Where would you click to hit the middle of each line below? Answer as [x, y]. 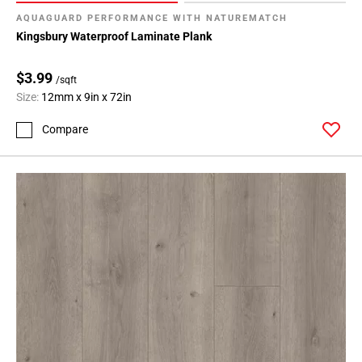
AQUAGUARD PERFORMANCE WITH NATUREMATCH [152, 18]
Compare [65, 130]
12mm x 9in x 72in [86, 97]
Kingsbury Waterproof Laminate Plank [114, 36]
